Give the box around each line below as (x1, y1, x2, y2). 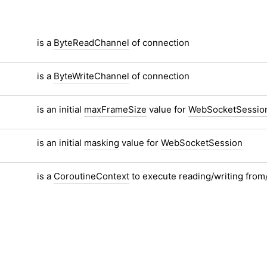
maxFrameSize (84, 103, 147, 115)
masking (84, 136, 120, 148)
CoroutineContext (54, 170, 130, 182)
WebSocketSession (161, 136, 243, 148)
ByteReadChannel (54, 36, 130, 48)
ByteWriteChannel (54, 70, 130, 82)
